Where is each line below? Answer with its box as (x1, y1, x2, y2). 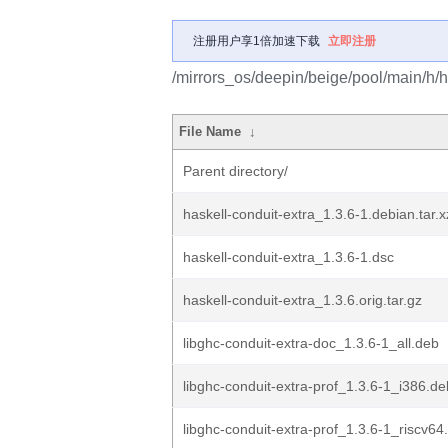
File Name (179, 124, 242, 139)
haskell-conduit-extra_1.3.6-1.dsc (183, 249, 394, 265)
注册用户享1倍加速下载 (193, 34, 320, 48)
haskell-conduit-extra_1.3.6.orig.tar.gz (183, 292, 422, 308)
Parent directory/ (183, 163, 288, 179)
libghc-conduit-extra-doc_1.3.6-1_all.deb (183, 335, 439, 351)
